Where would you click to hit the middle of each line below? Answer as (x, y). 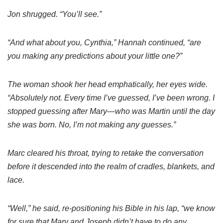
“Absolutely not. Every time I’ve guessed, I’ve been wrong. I (111, 98)
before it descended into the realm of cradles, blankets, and (111, 167)
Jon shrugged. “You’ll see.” (55, 14)
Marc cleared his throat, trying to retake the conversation (106, 153)
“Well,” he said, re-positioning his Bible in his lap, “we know (111, 209)
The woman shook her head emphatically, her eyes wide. (108, 85)
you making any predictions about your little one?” (95, 56)
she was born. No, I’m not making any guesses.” (92, 125)
